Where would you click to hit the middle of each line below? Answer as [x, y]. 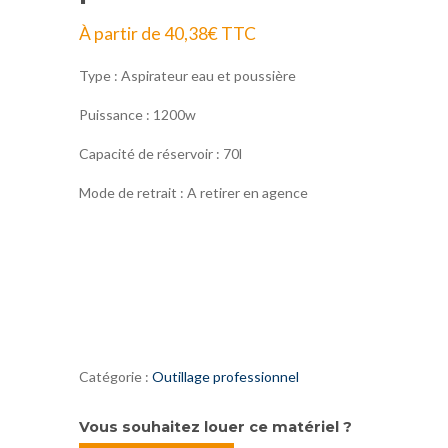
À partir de [121, 33]
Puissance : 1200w [137, 114]
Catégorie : [115, 376]
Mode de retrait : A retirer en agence [193, 192]
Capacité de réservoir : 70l [160, 153]
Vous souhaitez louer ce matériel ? [215, 426]
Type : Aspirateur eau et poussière [187, 75]
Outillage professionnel [225, 376]
